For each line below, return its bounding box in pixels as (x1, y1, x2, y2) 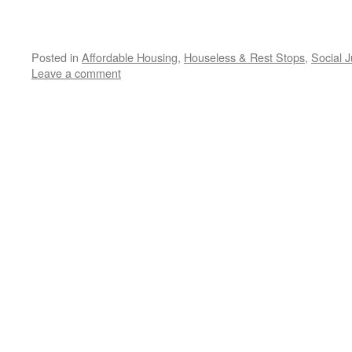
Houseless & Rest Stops (184, 49, 305, 65)
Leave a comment (31, 64, 121, 81)
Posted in (31, 49, 79, 65)
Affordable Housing (82, 49, 178, 65)
